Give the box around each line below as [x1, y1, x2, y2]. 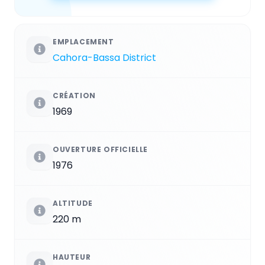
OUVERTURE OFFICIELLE [53, 144, 148, 155]
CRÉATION [53, 91, 96, 101]
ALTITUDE [53, 198, 93, 209]
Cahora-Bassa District [53, 51, 156, 65]
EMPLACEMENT [53, 37, 114, 47]
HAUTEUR [53, 252, 91, 263]
